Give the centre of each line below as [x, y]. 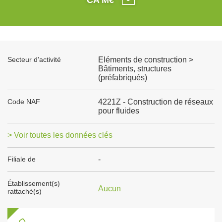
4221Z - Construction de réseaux [155, 102]
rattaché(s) [25, 191]
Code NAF [24, 102]
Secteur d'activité [34, 59]
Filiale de [22, 159]
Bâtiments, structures [135, 69]
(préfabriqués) [122, 78]
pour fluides [118, 111]
